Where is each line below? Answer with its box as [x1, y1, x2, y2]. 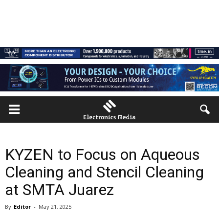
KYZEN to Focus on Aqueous [5, 145, 200, 164]
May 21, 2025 [39, 203, 71, 210]
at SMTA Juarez [5, 180, 114, 199]
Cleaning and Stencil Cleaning [5, 163, 204, 181]
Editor [14, 203, 31, 210]
